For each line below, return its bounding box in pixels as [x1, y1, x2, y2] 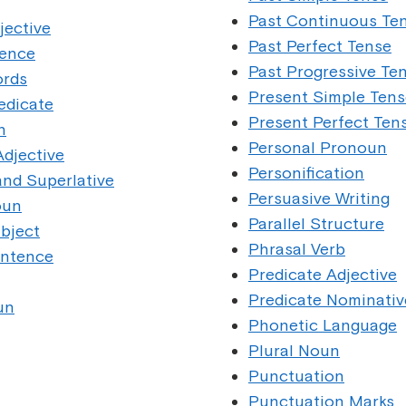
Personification [248, 163, 364, 182]
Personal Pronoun [248, 138, 387, 157]
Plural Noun [248, 341, 340, 360]
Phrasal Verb [248, 239, 345, 258]
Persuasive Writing [248, 188, 390, 208]
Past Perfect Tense [248, 36, 391, 55]
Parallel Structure [248, 214, 384, 233]
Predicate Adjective [248, 265, 397, 284]
